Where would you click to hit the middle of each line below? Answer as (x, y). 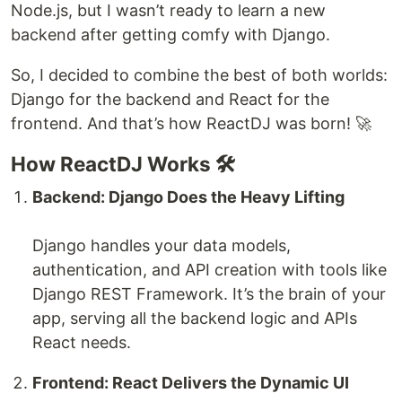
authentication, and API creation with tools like (210, 270)
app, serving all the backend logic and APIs (195, 319)
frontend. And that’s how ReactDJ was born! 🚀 (191, 124)
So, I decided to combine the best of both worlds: (199, 75)
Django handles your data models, (162, 246)
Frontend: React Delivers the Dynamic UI (191, 383)
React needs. (82, 343)
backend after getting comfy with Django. (170, 35)
